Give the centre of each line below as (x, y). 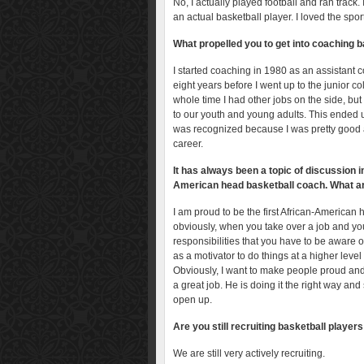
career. (188, 144)
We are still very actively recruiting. (249, 353)
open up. (193, 300)
